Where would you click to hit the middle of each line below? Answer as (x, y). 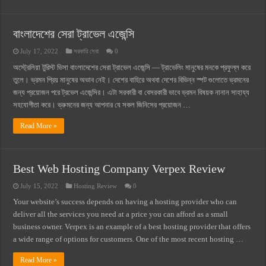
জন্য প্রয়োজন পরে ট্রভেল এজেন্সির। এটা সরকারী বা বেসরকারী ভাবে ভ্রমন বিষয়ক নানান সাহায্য (132, 92)
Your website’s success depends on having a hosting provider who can (125, 202)
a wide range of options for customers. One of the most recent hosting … (129, 239)
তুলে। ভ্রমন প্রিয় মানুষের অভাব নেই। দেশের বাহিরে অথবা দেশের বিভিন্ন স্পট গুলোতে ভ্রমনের (131, 80)
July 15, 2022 (39, 186)
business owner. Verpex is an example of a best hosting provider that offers (132, 227)
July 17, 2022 (39, 51)
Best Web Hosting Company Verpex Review (119, 169)
